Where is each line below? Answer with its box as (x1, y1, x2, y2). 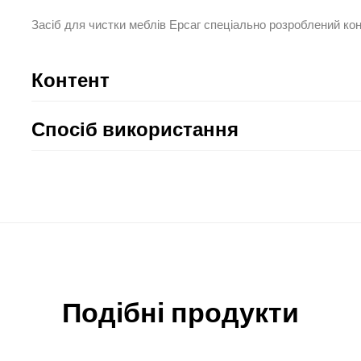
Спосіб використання (31, 118, 239, 141)
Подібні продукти (62, 297, 299, 330)
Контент (31, 68, 110, 92)
